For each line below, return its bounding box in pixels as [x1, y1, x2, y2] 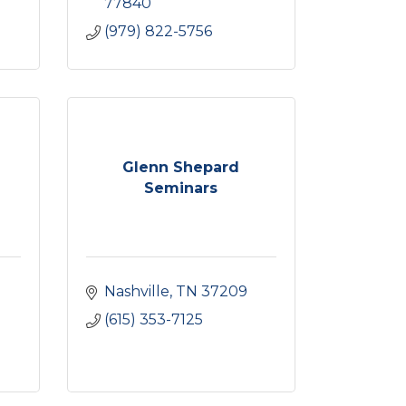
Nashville [103, 283, 169, 300]
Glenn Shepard [122, 158, 240, 176]
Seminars [144, 179, 218, 197]
